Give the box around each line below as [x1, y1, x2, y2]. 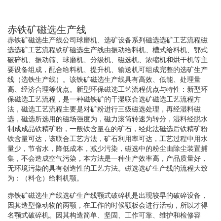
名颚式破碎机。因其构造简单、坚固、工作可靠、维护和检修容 [7, 211, 201, 219]
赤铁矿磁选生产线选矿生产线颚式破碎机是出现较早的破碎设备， [7, 191, 208, 199]
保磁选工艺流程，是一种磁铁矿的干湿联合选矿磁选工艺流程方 [7, 95, 201, 103]
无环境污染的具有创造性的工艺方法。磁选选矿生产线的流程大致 [7, 164, 208, 172]
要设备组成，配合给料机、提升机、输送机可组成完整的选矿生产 [7, 65, 208, 74]
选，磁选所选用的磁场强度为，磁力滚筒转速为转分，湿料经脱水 [7, 114, 208, 123]
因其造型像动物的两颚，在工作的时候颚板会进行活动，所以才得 [7, 201, 208, 209]
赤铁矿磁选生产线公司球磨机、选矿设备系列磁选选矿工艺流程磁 [7, 36, 208, 44]
